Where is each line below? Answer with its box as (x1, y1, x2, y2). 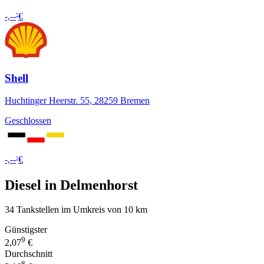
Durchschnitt (5, 248, 52, 259)
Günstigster (5, 225, 47, 235)
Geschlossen (5, 115, 51, 126)
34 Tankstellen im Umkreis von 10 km (5, 204, 147, 215)
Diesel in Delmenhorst (5, 177, 138, 193)
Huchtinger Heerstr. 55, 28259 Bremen (5, 95, 150, 106)
